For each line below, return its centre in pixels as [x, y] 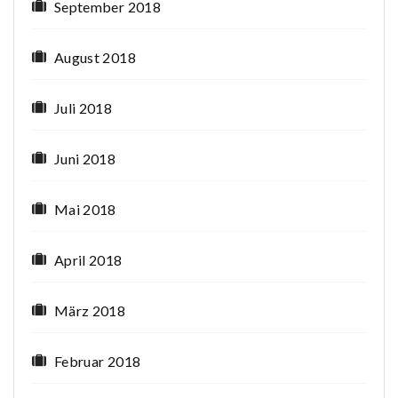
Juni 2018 [85, 159]
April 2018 [88, 260]
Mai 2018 [85, 210]
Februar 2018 [98, 362]
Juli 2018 [84, 108]
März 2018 [90, 311]
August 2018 [95, 58]
